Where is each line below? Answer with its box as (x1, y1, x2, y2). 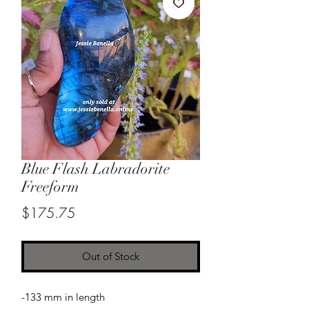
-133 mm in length (21, 290, 105, 303)
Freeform (21, 177, 79, 196)
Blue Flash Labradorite (21, 159, 170, 178)
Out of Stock (82, 250, 139, 263)
